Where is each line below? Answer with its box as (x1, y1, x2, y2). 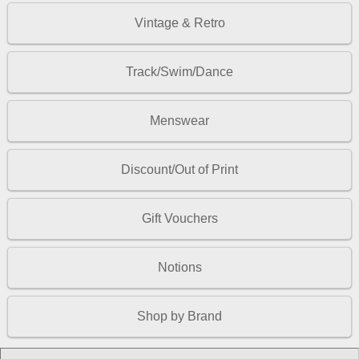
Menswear (150, 114, 209, 128)
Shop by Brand (137, 309, 222, 324)
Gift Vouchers (141, 212, 218, 226)
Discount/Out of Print (121, 163, 238, 177)
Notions (157, 260, 202, 275)
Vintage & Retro (134, 16, 225, 30)
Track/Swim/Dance (126, 65, 233, 79)
